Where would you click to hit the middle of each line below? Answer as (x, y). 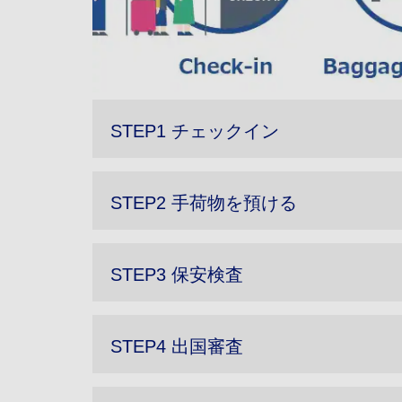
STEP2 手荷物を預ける (204, 203)
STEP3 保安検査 (177, 275)
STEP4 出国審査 (177, 347)
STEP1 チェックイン (195, 131)
